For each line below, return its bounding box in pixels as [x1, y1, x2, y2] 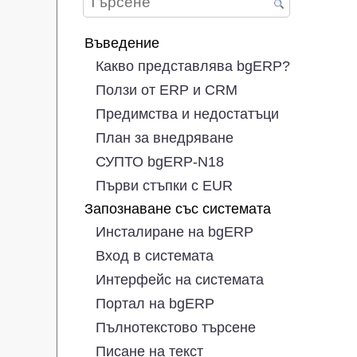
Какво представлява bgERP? [96, 57, 290, 74]
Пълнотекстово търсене [96, 319, 256, 335]
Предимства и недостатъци [96, 105, 279, 122]
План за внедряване [96, 129, 233, 146]
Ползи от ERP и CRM [96, 81, 237, 98]
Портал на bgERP [96, 295, 214, 312]
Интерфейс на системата [96, 271, 264, 288]
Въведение [84, 34, 159, 51]
